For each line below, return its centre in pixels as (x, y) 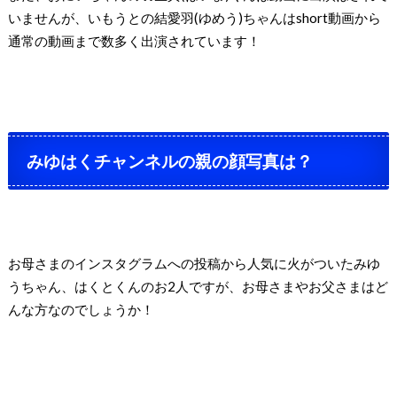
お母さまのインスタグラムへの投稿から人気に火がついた (180, 263)
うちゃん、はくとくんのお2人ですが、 (125, 286)
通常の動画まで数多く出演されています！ (134, 40)
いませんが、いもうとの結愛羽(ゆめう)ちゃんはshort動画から (194, 17)
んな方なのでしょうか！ (81, 309)
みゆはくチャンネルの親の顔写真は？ (170, 160)
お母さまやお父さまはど (315, 286)
